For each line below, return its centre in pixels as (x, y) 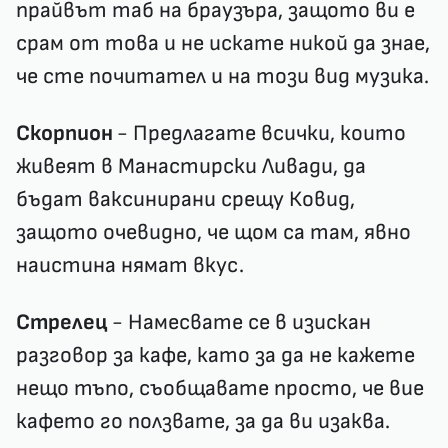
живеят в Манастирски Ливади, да (191, 167)
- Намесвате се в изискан (239, 323)
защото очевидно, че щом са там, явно (213, 233)
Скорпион (66, 134)
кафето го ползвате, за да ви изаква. (203, 422)
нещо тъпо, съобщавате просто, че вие (220, 389)
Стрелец (61, 323)
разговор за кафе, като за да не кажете (215, 356)
